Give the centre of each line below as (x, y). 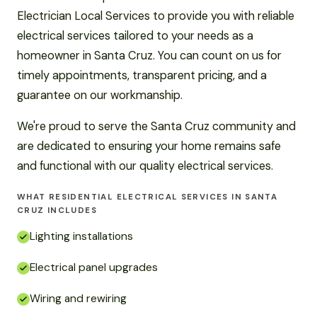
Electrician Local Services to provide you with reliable (156, 16)
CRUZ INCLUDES (57, 210)
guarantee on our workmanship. (100, 95)
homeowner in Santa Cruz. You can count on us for (149, 55)
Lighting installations (81, 236)
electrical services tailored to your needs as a (135, 35)
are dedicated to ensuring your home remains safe (149, 146)
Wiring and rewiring (78, 299)
